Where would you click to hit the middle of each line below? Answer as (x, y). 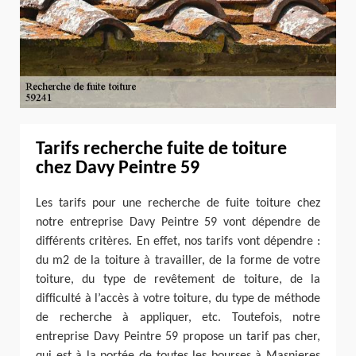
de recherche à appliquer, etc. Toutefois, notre (178, 317)
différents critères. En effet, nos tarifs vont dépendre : (178, 241)
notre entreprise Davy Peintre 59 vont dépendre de (178, 222)
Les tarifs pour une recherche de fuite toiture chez (178, 203)
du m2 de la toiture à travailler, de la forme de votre (178, 260)
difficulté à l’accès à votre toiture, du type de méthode (178, 298)
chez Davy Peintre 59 (118, 168)
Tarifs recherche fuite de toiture (161, 149)
